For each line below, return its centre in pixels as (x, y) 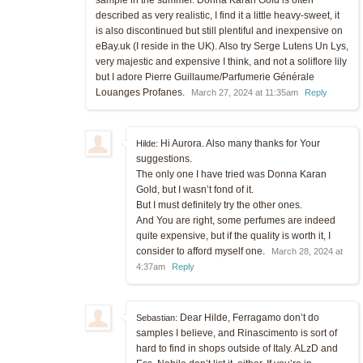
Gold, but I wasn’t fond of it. (195, 189)
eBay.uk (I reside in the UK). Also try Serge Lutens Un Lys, (222, 46)
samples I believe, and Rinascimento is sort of (237, 333)
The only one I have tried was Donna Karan (231, 174)
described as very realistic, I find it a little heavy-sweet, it (218, 15)
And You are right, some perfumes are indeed (236, 220)
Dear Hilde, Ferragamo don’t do (248, 317)
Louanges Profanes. (141, 92)
